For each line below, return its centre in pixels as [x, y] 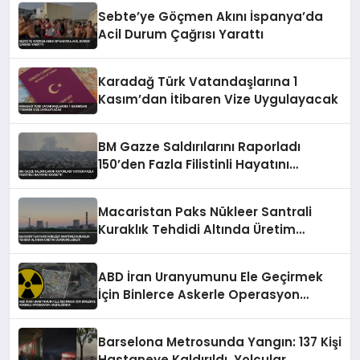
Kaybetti [126, 182]
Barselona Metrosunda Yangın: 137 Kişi [220, 342]
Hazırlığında [136, 313]
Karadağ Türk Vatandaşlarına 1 [198, 82]
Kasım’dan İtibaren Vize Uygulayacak [219, 100]
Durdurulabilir [142, 247]
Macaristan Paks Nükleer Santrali [205, 212]
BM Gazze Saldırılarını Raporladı [200, 147]
